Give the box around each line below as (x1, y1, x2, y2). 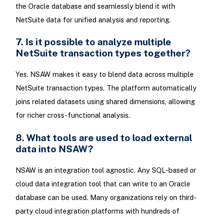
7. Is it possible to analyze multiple (15, 36, 171, 48)
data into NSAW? (15, 143, 95, 154)
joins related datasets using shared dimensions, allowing (15, 97, 195, 106)
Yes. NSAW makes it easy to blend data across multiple (15, 70, 194, 79)
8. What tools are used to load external (15, 131, 192, 143)
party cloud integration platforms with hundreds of (15, 206, 180, 215)
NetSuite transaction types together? (15, 47, 192, 59)
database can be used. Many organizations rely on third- (15, 193, 197, 201)
